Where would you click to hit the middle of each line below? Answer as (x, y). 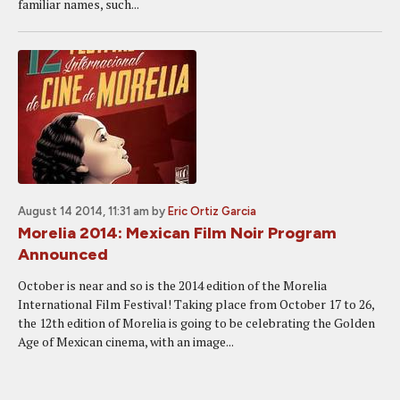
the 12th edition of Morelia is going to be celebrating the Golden (196, 323)
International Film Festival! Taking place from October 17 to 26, (196, 304)
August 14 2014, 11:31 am (83, 211)
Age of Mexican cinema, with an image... (126, 342)
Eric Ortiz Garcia (212, 211)
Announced (63, 254)
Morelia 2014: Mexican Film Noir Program (177, 233)
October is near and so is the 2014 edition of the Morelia (172, 285)
